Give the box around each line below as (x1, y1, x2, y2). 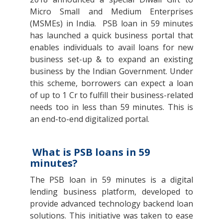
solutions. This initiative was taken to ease (30, 210, 193, 221)
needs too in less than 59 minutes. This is (30, 101, 193, 112)
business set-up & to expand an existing (30, 53, 193, 65)
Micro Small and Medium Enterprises (30, 5, 193, 17)
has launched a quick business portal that (30, 29, 193, 41)
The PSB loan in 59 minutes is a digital (30, 174, 193, 185)
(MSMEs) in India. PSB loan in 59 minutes (30, 17, 193, 29)
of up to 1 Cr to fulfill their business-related (30, 89, 193, 101)
